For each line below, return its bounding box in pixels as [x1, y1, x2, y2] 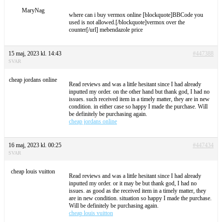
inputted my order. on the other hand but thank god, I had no [69, 88, 210, 95]
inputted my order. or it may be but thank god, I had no [69, 179, 197, 187]
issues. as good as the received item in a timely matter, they [69, 187, 206, 194]
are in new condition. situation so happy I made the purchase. [69, 194, 212, 202]
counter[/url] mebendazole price [69, 26, 143, 33]
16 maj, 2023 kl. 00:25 [8, 141, 61, 149]
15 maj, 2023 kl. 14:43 [8, 50, 61, 57]
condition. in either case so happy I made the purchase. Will [69, 103, 208, 110]
